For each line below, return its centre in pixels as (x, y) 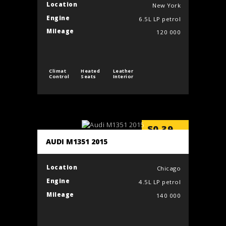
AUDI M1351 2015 (77, 143)
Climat (58, 71)
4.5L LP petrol (160, 183)
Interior (123, 77)
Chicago (169, 169)
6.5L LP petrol (160, 20)
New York (167, 6)
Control (59, 77)
